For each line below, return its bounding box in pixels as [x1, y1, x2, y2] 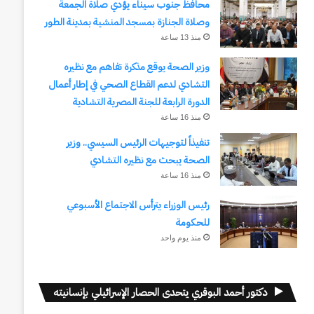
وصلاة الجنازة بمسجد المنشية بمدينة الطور [44, 15, 210, 29]
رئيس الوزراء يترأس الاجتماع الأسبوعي [66, 198, 210, 212]
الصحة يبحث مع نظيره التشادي [89, 153, 210, 168]
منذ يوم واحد [160, 233, 201, 242]
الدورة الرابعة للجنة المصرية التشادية [72, 95, 210, 109]
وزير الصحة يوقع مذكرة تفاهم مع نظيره [63, 60, 210, 74]
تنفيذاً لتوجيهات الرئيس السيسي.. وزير [66, 135, 210, 150]
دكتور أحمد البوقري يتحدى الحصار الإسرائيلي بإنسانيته [53, 285, 268, 300]
